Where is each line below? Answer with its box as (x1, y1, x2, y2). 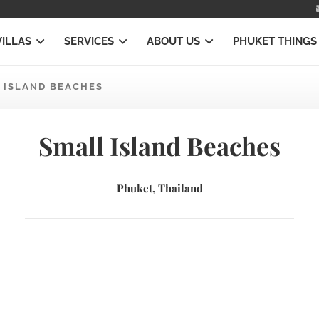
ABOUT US (147, 35, 201, 48)
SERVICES (63, 35, 114, 48)
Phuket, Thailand (116, 181, 203, 195)
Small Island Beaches (38, 129, 281, 162)
